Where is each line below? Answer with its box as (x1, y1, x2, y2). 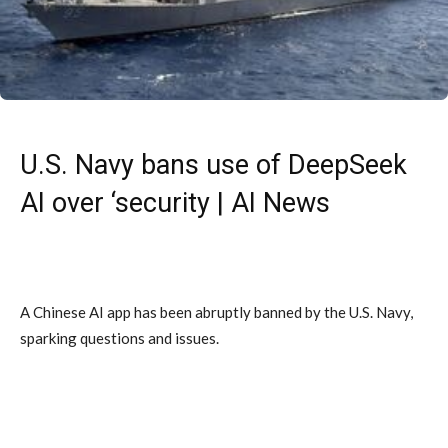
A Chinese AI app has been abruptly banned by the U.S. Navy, (20, 302, 413, 321)
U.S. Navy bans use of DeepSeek (20, 148, 407, 181)
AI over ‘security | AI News (20, 186, 330, 219)
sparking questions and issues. (20, 328, 219, 347)
